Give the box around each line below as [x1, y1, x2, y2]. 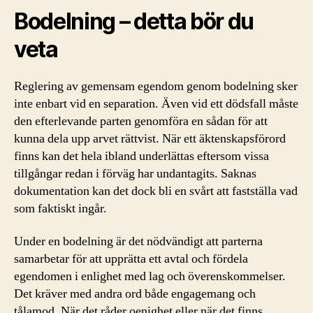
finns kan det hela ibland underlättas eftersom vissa [14, 147, 269, 164]
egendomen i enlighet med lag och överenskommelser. [14, 268, 286, 284]
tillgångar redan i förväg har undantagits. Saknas [14, 165, 256, 182]
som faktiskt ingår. [14, 200, 107, 217]
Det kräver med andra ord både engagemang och [14, 286, 256, 302]
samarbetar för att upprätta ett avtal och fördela [14, 251, 248, 267]
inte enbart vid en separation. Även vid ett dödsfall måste [14, 95, 298, 112]
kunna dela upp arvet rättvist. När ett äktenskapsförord [14, 130, 286, 147]
